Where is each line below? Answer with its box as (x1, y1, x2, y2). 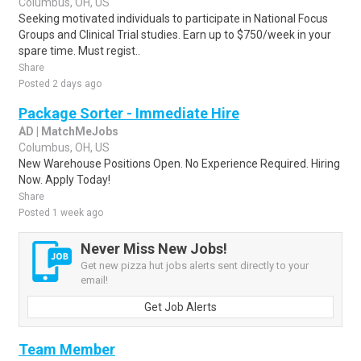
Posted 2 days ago (19, 78, 102, 89)
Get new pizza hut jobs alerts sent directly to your (81, 259, 309, 272)
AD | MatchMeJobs (19, 125, 118, 138)
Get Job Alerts (144, 301, 217, 313)
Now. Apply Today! (19, 173, 110, 186)
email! (81, 274, 108, 286)
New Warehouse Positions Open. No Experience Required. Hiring (19, 157, 340, 170)
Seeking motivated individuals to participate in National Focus (19, 12, 328, 25)
